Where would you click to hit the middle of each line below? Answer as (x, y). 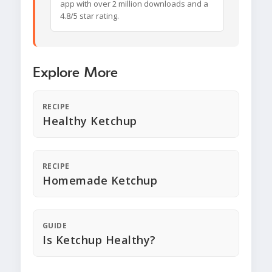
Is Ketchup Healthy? (99, 240)
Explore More (75, 73)
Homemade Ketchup (100, 181)
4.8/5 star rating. (90, 16)
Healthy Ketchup (90, 121)
